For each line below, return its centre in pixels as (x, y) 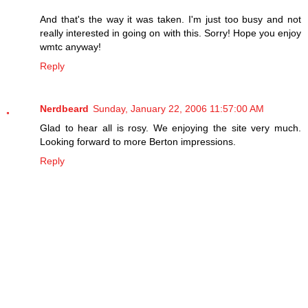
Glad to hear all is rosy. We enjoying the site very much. (170, 128)
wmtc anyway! (70, 47)
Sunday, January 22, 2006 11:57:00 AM (178, 109)
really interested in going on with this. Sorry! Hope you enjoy (170, 33)
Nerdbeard (64, 109)
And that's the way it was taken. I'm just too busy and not (170, 20)
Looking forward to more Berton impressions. (138, 142)
